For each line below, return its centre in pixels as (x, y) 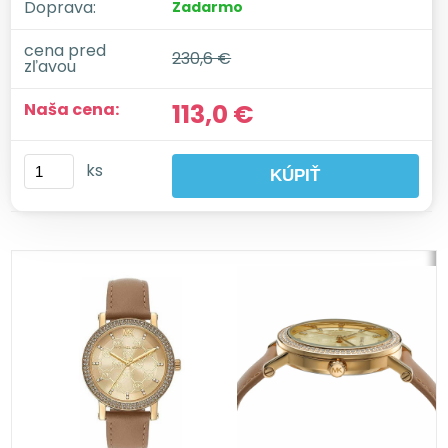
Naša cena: (72, 109)
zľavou (50, 66)
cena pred (65, 50)
